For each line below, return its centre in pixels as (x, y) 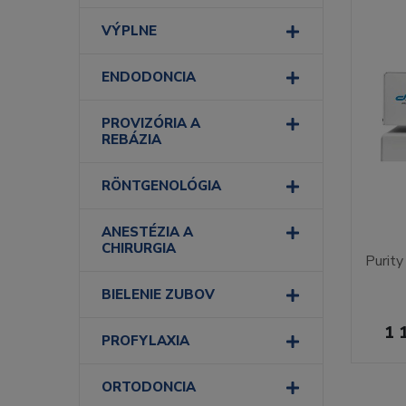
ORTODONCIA (149, 387)
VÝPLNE (129, 31)
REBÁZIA (131, 140)
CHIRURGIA (139, 248)
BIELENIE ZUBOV (158, 295)
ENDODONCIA (149, 77)
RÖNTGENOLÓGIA (161, 186)
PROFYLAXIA (145, 341)
